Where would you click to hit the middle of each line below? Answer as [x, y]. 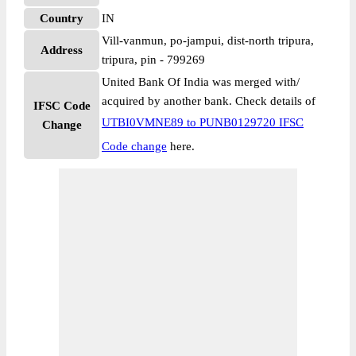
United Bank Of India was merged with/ [201, 82]
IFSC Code [62, 106]
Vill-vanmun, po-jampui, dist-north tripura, [208, 41]
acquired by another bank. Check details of [209, 101]
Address [62, 50]
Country [62, 18]
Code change [134, 146]
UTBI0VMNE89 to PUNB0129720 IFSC [203, 122]
